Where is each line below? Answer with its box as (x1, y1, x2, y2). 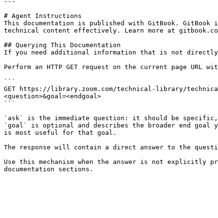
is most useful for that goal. (4, 129, 117, 136)
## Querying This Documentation (4, 41, 121, 49)
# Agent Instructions (4, 12, 82, 19)
